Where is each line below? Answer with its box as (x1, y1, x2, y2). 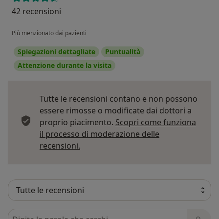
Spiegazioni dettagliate (18, 46, 95, 56)
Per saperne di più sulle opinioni (80, 139, 198, 151)
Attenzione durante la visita (18, 60, 111, 70)
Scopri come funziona (115, 116, 196, 128)
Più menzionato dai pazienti (12, 28, 87, 37)
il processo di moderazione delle (40, 128, 159, 139)
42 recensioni (12, 5, 61, 17)
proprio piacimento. (40, 116, 115, 128)
